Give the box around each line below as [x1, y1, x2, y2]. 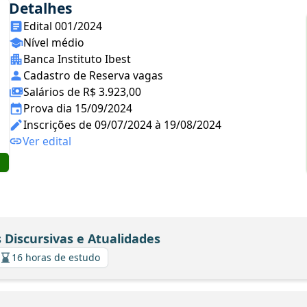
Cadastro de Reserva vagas [23, 68, 163, 83]
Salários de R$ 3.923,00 [23, 84, 141, 99]
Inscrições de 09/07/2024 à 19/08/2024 [23, 117, 221, 132]
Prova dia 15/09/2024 [23, 101, 132, 116]
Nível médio [23, 35, 84, 50]
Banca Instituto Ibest [23, 51, 131, 66]
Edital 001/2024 [23, 19, 102, 34]
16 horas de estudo [12, 251, 100, 264]
